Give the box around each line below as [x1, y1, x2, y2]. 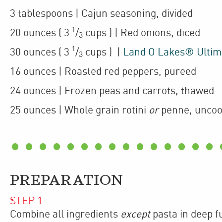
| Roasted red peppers [56, 66, 159, 77]
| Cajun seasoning [73, 8, 156, 19]
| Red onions [114, 27, 171, 39]
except [120, 209, 150, 220]
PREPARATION [10, 173, 123, 187]
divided [162, 8, 193, 19]
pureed [164, 66, 196, 77]
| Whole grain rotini [56, 105, 149, 116]
